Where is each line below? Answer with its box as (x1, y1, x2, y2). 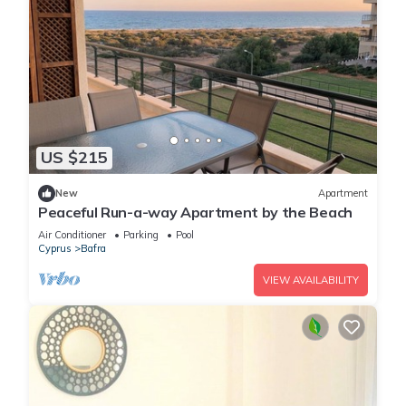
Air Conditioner (38, 227, 106, 241)
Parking (123, 227, 159, 241)
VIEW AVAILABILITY (263, 273, 359, 286)
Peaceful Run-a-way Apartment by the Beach (38, 202, 353, 221)
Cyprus (38, 241, 72, 255)
